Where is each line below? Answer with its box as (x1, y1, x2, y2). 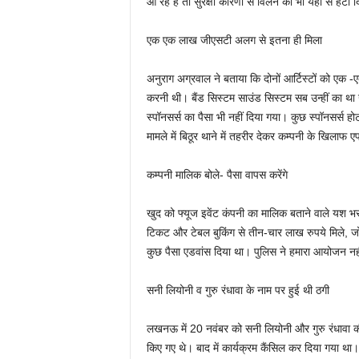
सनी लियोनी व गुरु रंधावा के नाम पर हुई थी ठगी (146, 284, 329, 296)
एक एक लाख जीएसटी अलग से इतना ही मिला (146, 34, 322, 46)
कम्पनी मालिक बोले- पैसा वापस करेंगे (146, 168, 288, 181)
